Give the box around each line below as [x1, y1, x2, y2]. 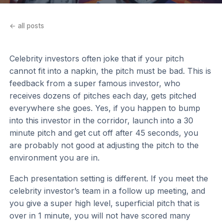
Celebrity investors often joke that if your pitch [9, 53, 184, 63]
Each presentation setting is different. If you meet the [9, 173, 209, 183]
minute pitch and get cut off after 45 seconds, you [9, 127, 199, 138]
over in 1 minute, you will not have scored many [9, 210, 191, 221]
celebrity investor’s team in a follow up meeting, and [9, 185, 206, 196]
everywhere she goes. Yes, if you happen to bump [9, 103, 201, 113]
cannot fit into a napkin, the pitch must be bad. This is [9, 65, 212, 76]
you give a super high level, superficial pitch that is [9, 198, 200, 208]
